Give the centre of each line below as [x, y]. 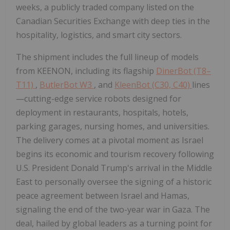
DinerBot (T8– [184, 71]
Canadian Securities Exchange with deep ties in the [113, 21]
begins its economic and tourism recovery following [115, 154]
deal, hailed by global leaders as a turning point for [114, 223]
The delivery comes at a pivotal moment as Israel [110, 140]
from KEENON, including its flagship [86, 71]
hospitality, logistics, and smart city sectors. [99, 35]
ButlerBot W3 [67, 84]
